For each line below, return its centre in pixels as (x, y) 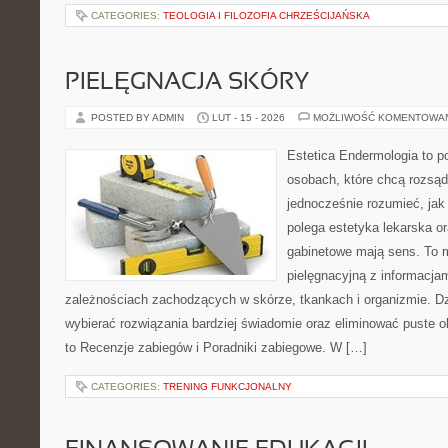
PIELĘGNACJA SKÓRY (187, 83)
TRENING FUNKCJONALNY (227, 386)
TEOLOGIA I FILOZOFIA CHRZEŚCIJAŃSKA (266, 15)
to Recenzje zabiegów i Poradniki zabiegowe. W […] (216, 347)
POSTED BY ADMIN (139, 117)
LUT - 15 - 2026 (248, 117)
